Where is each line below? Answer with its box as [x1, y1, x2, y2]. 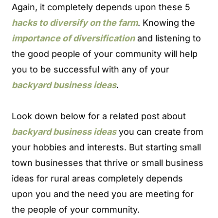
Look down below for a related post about [12, 110, 186, 121]
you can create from [116, 126, 203, 137]
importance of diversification [12, 33, 135, 43]
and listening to [135, 33, 201, 43]
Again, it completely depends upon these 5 [12, 1, 190, 12]
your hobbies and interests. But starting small [12, 142, 201, 152]
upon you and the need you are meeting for [12, 188, 194, 199]
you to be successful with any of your [12, 64, 169, 74]
